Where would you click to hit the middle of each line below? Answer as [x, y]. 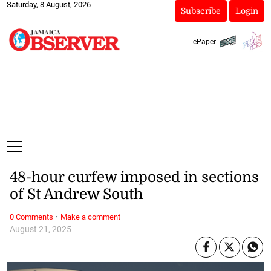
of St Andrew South [76, 194]
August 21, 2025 [40, 229]
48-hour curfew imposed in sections [134, 178]
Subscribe [201, 11]
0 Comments [31, 217]
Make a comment [90, 217]
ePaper [204, 41]
